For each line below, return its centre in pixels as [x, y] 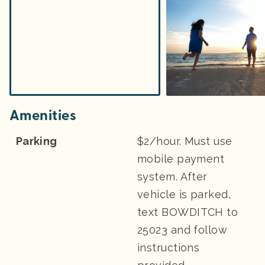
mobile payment [181, 159]
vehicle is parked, [184, 195]
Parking [37, 141]
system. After [172, 177]
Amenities [43, 116]
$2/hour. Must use [185, 141]
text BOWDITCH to [188, 212]
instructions [169, 248]
